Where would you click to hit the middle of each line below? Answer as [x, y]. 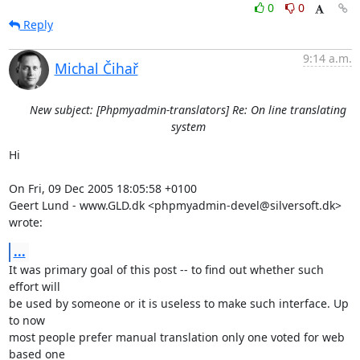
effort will [34, 286]
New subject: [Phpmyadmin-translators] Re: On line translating [188, 109]
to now [27, 320]
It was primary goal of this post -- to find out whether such [166, 269]
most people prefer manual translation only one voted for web [176, 337]
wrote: [25, 222]
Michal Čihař [96, 68]
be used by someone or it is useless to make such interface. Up [178, 303]
